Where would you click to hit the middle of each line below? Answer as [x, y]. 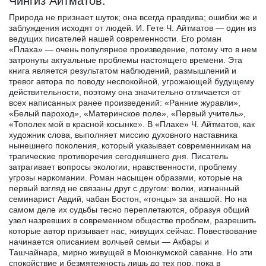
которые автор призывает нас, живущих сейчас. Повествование [133, 231]
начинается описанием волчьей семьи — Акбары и [109, 241]
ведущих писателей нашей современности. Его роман [115, 38]
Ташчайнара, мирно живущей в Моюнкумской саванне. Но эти [131, 252]
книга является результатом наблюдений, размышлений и [123, 70]
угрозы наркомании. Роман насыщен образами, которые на [126, 177]
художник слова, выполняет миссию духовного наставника [123, 134]
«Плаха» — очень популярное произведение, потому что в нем [133, 49]
